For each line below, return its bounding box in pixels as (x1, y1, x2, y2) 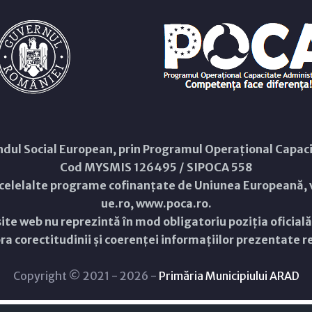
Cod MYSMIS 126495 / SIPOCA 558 (60, 160, 252, 174)
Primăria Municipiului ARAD (158, 269, 299, 283)
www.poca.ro (135, 196, 208, 210)
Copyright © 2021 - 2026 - (13, 269, 159, 283)
